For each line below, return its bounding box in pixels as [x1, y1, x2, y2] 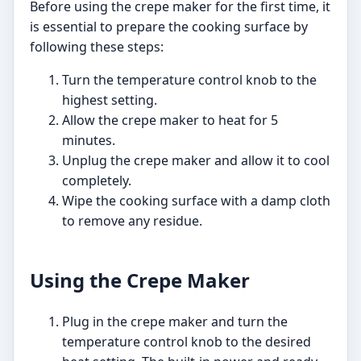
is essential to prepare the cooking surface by [30, 18, 308, 36]
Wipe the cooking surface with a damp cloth [62, 192, 330, 210]
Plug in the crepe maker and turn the [62, 313, 288, 331]
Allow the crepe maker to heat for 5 [62, 111, 278, 130]
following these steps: [30, 38, 164, 56]
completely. [62, 172, 131, 190]
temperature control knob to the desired [62, 333, 311, 351]
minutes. [62, 131, 115, 150]
